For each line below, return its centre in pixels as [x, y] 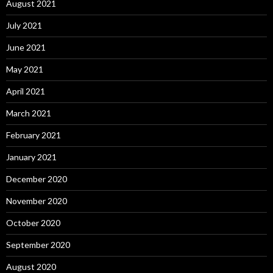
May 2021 [25, 69]
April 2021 [26, 91]
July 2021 [24, 25]
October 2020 [33, 222]
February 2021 [34, 135]
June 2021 [26, 47]
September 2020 [38, 244]
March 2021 [29, 113]
